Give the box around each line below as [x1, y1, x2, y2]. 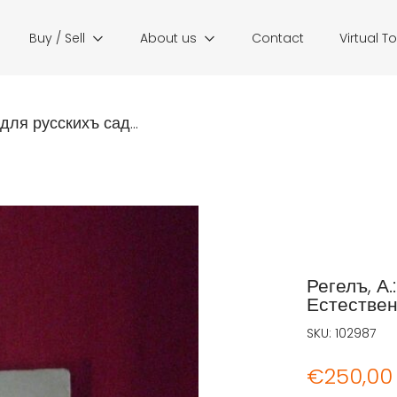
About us [140, 29, 197, 47]
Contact [252, 29, 304, 47]
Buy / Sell [29, 29, 85, 47]
